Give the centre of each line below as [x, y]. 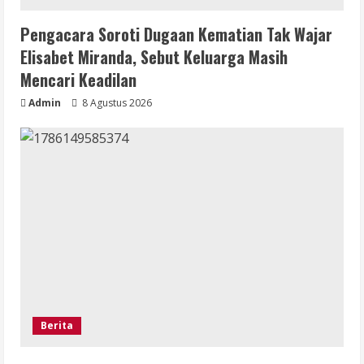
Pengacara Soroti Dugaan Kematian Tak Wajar [176, 35]
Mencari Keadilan [78, 80]
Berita [57, 326]
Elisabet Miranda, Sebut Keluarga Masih [154, 57]
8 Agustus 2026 [116, 103]
